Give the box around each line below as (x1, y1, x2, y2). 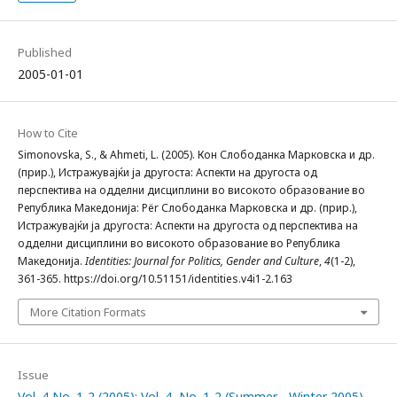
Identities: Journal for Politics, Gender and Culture (85, 253, 319, 269)
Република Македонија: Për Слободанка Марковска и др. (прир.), (18, 199, 357, 215)
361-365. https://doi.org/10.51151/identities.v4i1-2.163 (18, 270, 292, 286)
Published (18, 43, 72, 60)
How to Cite (18, 124, 78, 141)
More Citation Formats (30, 303, 146, 320)
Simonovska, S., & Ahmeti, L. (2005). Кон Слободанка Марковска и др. (18, 146, 375, 162)
